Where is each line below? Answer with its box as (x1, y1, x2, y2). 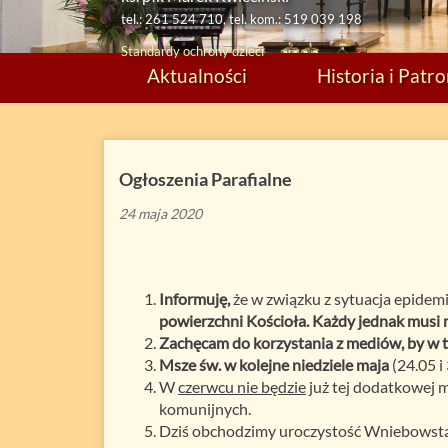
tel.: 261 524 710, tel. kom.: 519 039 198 (121, 11, 362, 27)
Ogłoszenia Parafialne (119, 167, 292, 190)
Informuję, (159, 288, 230, 308)
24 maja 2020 (119, 204, 202, 222)
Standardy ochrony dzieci (121, 43, 264, 59)
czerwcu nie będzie (178, 376, 306, 396)
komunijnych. (159, 398, 251, 418)
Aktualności (147, 63, 247, 87)
